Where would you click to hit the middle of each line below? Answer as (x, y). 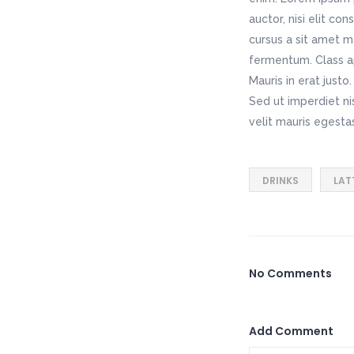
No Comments (290, 274)
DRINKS (280, 181)
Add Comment (291, 331)
